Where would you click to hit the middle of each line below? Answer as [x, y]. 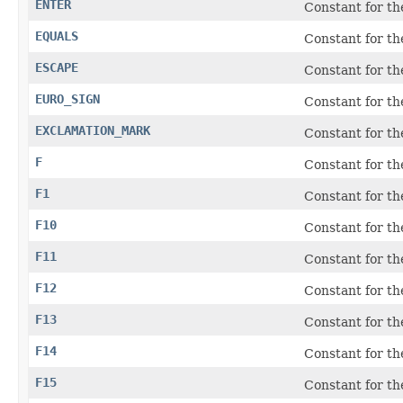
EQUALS [57, 36]
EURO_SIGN [67, 99]
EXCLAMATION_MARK [93, 130]
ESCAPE [57, 67]
